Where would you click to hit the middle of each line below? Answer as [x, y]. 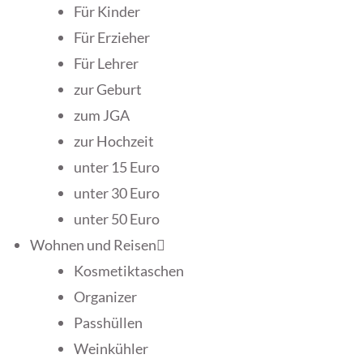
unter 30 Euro [117, 193]
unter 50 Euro [117, 219]
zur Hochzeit [114, 141]
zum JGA [102, 115]
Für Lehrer [106, 63]
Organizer [105, 297]
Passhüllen [108, 322]
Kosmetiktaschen [129, 271]
